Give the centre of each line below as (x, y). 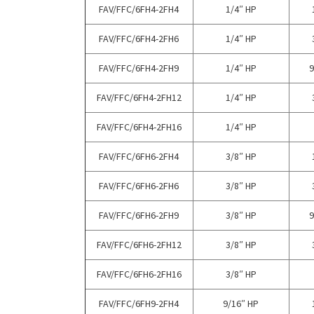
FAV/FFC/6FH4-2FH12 (139, 97)
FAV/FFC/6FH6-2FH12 (139, 244)
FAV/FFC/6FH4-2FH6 (139, 38)
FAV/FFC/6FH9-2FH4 (139, 303)
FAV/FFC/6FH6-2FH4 (139, 156)
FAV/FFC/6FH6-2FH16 (139, 274)
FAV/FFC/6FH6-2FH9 (139, 215)
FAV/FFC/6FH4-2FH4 (139, 9)
